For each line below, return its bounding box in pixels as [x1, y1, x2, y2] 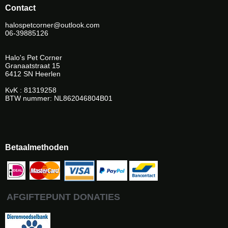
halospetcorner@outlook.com [5, 21, 102, 30]
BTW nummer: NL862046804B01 [5, 94, 112, 103]
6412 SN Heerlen [5, 70, 61, 78]
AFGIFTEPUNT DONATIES [7, 192, 120, 203]
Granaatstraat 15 [5, 62, 60, 70]
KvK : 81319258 [5, 86, 56, 95]
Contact [5, 3, 36, 13]
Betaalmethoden [5, 142, 69, 152]
